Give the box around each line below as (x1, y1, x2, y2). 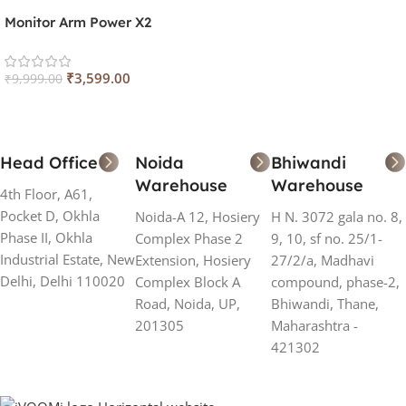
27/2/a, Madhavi (270, 251, 374, 270)
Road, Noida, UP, (135, 295, 241, 314)
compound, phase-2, (270, 273, 400, 292)
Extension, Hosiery (135, 251, 252, 270)
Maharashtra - (270, 316, 358, 335)
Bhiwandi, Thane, (270, 295, 379, 314)
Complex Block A (135, 273, 241, 292)
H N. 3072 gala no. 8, (270, 208, 402, 227)
